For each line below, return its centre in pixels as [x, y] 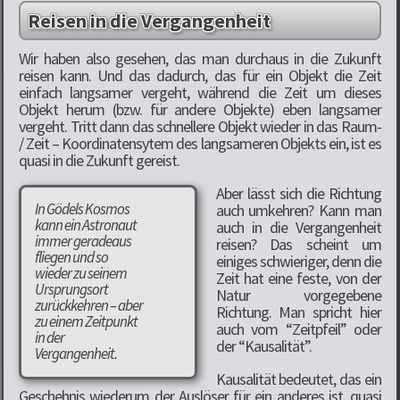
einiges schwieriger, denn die [298, 261]
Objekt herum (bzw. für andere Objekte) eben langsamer [200, 109]
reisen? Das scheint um [298, 244]
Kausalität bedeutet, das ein [298, 379]
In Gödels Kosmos [82, 208]
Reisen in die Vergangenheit [149, 20]
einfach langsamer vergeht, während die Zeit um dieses [200, 92]
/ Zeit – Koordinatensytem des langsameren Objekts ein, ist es [200, 143]
